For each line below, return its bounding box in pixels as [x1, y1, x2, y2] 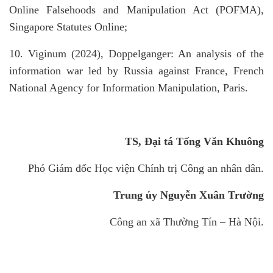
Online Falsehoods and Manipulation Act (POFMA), [9, 4, 264, 16]
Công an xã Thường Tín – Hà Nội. [110, 216, 264, 228]
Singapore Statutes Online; [9, 21, 127, 33]
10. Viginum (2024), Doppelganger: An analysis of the [9, 48, 264, 60]
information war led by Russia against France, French [9, 65, 264, 77]
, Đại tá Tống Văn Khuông [138, 135, 264, 147]
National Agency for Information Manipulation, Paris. [9, 82, 248, 94]
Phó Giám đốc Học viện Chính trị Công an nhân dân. [28, 162, 264, 174]
